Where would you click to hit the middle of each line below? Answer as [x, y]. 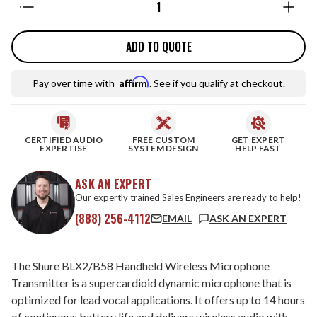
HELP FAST [258, 148]
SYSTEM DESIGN [163, 148]
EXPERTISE [64, 148]
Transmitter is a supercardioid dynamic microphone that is [151, 283]
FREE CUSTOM [163, 140]
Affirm [134, 82]
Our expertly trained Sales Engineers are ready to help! [188, 197]
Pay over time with [74, 83]
